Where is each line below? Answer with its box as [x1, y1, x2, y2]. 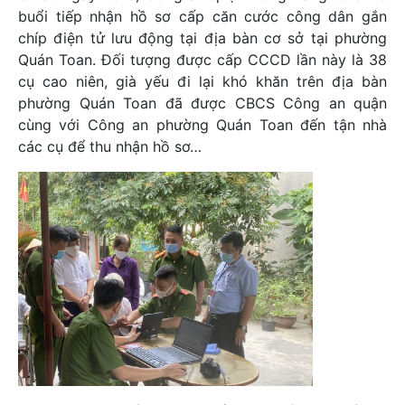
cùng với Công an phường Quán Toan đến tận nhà [18, 116, 387, 134]
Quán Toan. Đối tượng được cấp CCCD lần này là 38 [18, 51, 387, 69]
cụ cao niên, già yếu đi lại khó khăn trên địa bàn [18, 72, 387, 90]
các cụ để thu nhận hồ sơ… [18, 137, 202, 155]
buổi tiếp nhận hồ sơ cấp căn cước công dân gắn [18, 7, 387, 25]
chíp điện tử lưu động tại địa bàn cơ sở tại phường [18, 29, 387, 47]
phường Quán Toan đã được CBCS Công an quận [18, 94, 387, 112]
